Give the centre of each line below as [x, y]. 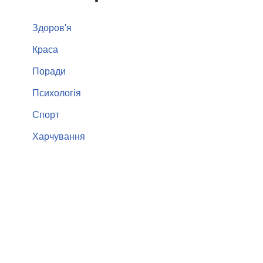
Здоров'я [52, 28]
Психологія [57, 93]
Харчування [59, 136]
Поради [49, 71]
